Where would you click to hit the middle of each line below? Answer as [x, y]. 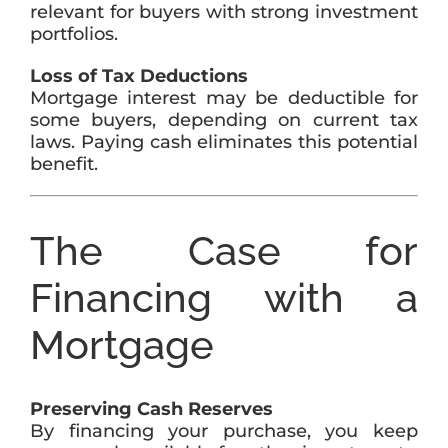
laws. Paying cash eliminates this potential [224, 142]
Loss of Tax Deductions [138, 76]
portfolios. [73, 34]
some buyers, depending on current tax [224, 120]
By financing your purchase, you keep [224, 431]
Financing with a [224, 298]
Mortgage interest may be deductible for [224, 98]
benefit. [63, 164]
